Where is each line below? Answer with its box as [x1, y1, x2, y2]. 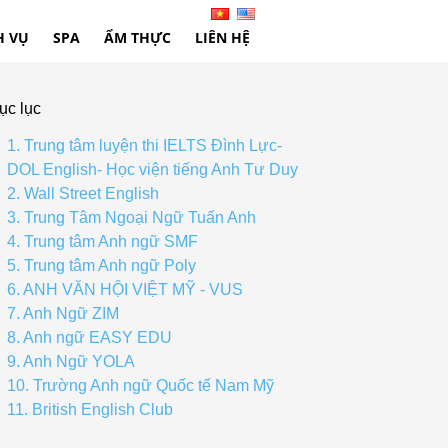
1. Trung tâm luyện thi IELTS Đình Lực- [7, 137, 282, 154]
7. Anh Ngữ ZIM [7, 305, 119, 322]
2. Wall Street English [7, 185, 159, 202]
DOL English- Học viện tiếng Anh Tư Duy [7, 161, 298, 178]
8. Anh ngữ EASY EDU [7, 329, 172, 346]
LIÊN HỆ [195, 28, 250, 47]
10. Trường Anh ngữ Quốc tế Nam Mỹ [7, 377, 274, 394]
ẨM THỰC [104, 28, 171, 47]
